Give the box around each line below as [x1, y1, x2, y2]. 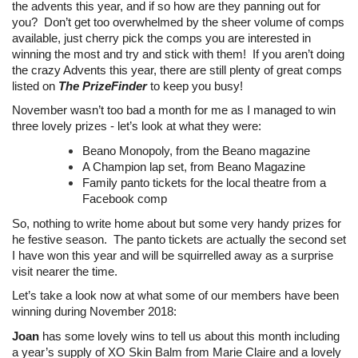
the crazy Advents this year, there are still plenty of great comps [12, 63, 342, 77]
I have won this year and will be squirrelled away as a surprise [12, 249, 333, 262]
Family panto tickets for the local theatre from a [82, 176, 326, 189]
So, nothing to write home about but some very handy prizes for [12, 217, 341, 230]
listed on [12, 79, 58, 93]
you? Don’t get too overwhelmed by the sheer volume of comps [12, 15, 344, 29]
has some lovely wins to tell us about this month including [39, 329, 340, 343]
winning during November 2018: [12, 305, 177, 319]
